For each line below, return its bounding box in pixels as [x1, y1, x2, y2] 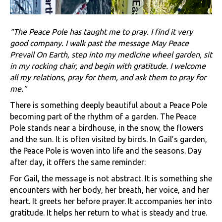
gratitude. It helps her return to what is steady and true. [10, 208, 207, 218]
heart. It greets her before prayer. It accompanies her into [10, 197, 212, 206]
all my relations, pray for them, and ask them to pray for [10, 73, 206, 82]
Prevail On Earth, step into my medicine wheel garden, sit [10, 50, 212, 59]
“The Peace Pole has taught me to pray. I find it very [10, 27, 193, 37]
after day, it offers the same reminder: [10, 158, 146, 167]
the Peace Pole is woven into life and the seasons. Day [10, 146, 202, 156]
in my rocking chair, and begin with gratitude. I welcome [10, 61, 206, 71]
